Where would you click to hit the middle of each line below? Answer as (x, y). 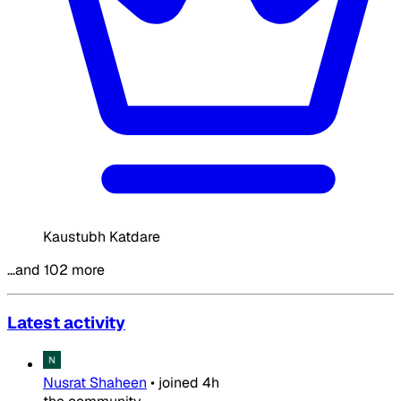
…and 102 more (56, 269)
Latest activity (66, 323)
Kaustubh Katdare (102, 236)
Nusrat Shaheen (95, 383)
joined (179, 383)
